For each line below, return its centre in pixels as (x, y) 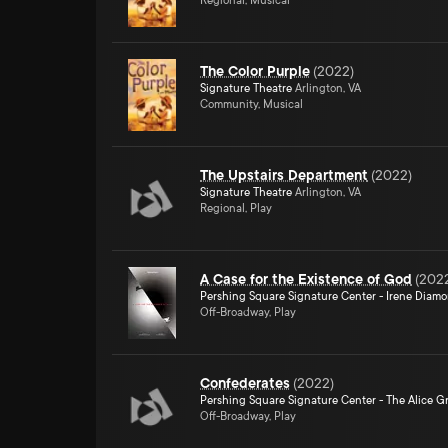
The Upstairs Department (284, 175)
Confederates (245, 383)
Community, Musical (251, 104)
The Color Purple (255, 71)
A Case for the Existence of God (306, 279)
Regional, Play (236, 208)
